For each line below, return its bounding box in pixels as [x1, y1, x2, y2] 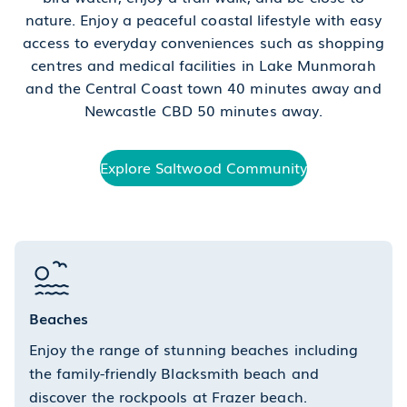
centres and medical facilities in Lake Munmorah [31, 53, 376, 75]
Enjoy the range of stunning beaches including [29, 337, 359, 360]
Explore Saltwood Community [99, 155, 308, 178]
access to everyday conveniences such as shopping [23, 30, 384, 53]
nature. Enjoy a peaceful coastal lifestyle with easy [25, 7, 382, 30]
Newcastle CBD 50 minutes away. [84, 98, 323, 121]
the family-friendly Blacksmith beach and [29, 361, 319, 383]
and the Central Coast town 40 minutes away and [25, 75, 382, 98]
